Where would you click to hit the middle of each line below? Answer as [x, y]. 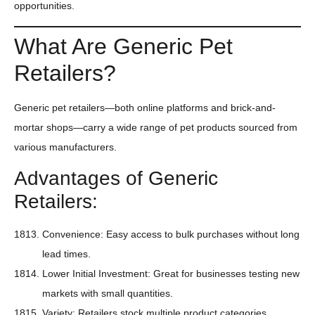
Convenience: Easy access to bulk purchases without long [171, 234]
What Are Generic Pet [123, 46]
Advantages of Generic [116, 179]
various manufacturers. [65, 147]
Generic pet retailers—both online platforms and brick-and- [145, 107]
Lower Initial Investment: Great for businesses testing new [171, 274]
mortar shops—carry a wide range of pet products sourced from [156, 127]
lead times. [66, 254]
